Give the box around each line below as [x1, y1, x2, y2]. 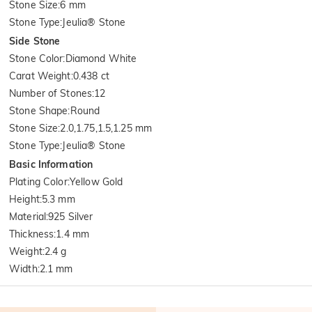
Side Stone [9, 34, 61, 47]
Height [9, 192, 40, 205]
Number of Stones [9, 86, 93, 100]
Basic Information [9, 157, 93, 171]
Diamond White [65, 52, 137, 65]
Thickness [9, 227, 54, 240]
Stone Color [9, 52, 63, 65]
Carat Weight [9, 69, 71, 82]
